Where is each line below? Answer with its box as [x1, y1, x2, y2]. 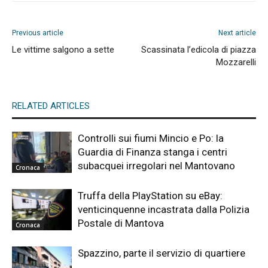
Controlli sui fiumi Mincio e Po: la [78, 132, 224, 145]
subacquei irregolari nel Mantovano [78, 160, 235, 172]
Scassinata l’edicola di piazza [141, 44, 256, 56]
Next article [218, 29, 256, 38]
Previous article [12, 29, 63, 38]
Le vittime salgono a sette [12, 44, 114, 56]
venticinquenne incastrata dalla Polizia [78, 203, 249, 216]
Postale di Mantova [78, 217, 164, 230]
